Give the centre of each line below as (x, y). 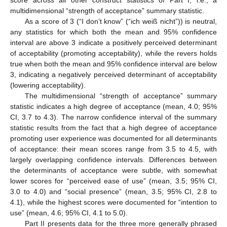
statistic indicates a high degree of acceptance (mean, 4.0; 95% (113, 106)
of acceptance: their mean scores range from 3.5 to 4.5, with (113, 149)
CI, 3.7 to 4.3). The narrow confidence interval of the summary (113, 117)
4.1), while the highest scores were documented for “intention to (113, 202)
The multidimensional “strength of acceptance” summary (121, 96)
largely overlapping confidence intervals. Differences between (113, 159)
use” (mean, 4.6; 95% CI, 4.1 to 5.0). (69, 213)
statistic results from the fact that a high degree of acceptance (113, 127)
